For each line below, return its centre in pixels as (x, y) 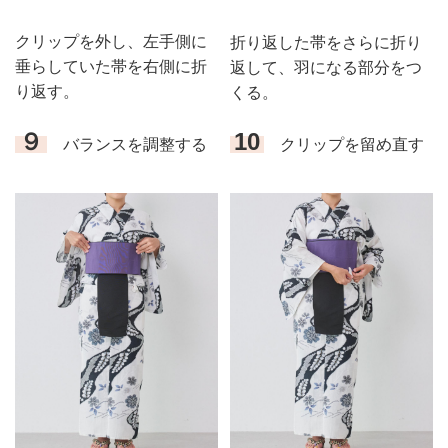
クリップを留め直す (343, 145)
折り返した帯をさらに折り (325, 42)
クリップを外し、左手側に (111, 42)
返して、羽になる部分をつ (325, 67)
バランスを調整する (126, 145)
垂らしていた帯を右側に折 (111, 67)
